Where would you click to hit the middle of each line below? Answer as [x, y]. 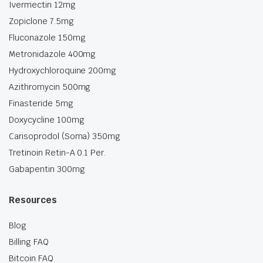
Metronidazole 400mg [53, 54]
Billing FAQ [29, 242]
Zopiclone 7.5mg [41, 21]
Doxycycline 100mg [47, 120]
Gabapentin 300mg [47, 169]
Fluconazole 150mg [47, 38]
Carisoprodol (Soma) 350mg [65, 136]
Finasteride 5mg [41, 104]
